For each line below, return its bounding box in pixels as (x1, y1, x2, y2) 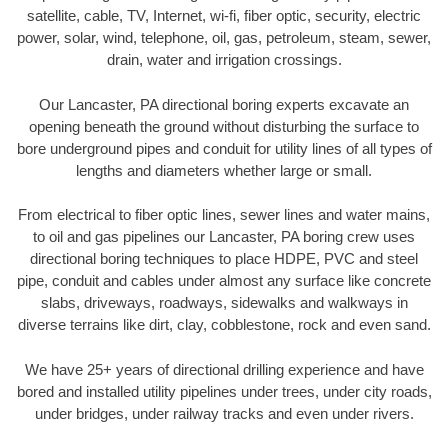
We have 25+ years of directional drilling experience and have (24, 360, 424, 378)
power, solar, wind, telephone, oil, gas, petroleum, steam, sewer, (17, 29, 431, 47)
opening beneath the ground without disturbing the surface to (29, 117, 419, 135)
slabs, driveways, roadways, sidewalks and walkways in (40, 294, 408, 312)
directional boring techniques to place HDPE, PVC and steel (30, 250, 418, 268)
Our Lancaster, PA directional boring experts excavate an (39, 95, 409, 113)
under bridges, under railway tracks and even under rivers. (34, 404, 414, 422)
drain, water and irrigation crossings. (106, 51, 342, 69)
